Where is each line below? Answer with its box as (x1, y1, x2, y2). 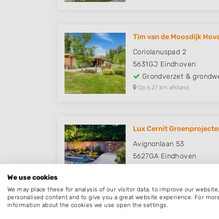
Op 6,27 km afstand (136, 84, 189, 91)
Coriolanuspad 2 (133, 48, 186, 57)
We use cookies (7, 173, 58, 181)
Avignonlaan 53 (133, 140, 184, 149)
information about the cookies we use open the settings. (7, 201, 168, 209)
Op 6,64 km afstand (136, 176, 189, 183)
